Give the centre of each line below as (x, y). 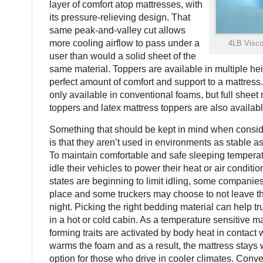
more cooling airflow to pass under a (124, 43)
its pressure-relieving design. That (120, 17)
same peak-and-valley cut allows (117, 30)
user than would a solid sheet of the (123, 56)
